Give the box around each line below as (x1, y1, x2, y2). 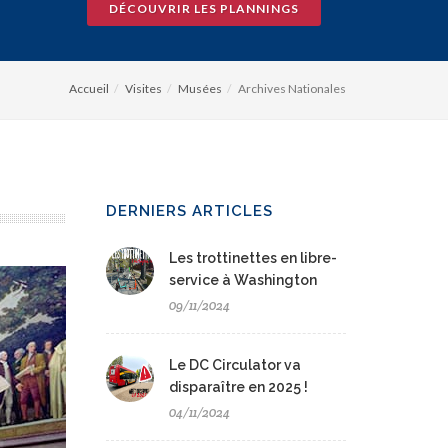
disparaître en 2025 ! (169, 379, 308, 396)
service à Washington (169, 272, 317, 289)
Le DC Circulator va (169, 357, 301, 374)
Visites (125, 81, 162, 97)
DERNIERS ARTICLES (106, 202, 273, 221)
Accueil (69, 81, 109, 97)
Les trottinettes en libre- (169, 250, 337, 267)
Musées (178, 81, 222, 97)
